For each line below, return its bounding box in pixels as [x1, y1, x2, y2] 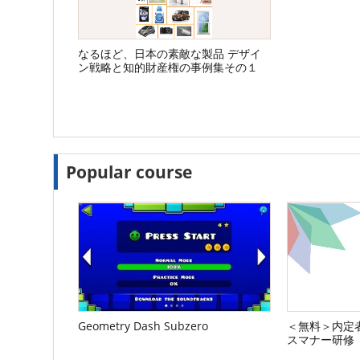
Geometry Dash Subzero [78, 319, 208, 334]
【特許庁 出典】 [78, 73, 160, 88]
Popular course [66, 161, 192, 184]
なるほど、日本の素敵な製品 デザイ [78, 46, 261, 61]
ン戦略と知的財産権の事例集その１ [78, 59, 258, 75]
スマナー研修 [286, 333, 354, 348]
